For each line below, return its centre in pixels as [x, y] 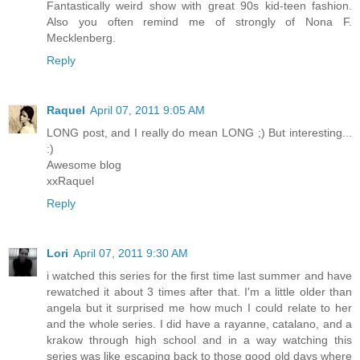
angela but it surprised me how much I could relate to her [199, 307]
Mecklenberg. [81, 37]
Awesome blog [84, 164]
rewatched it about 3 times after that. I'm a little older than [199, 291]
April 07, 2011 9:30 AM [131, 253]
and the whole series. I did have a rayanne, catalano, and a [199, 323]
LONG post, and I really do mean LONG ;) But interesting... [199, 132]
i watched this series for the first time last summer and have [199, 275]
